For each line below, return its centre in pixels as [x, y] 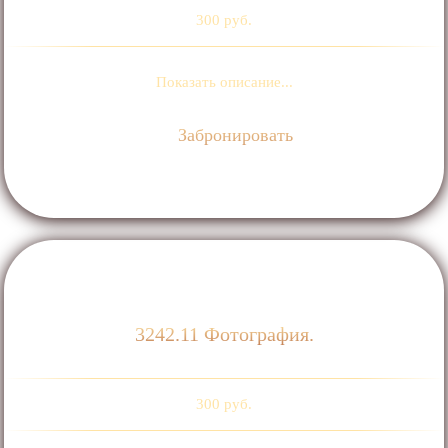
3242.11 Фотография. [224, 334]
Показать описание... [224, 81]
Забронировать [233, 134]
